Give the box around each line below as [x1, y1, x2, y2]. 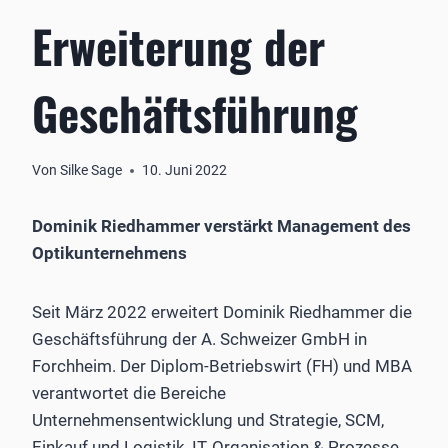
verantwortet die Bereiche [32, 383, 226, 404]
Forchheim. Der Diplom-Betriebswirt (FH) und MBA [32, 356, 412, 377]
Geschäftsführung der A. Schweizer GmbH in [32, 329, 367, 350]
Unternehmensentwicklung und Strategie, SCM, [32, 410, 384, 431]
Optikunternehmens [32, 243, 187, 264]
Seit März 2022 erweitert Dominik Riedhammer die [32, 302, 412, 323]
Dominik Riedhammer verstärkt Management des [32, 216, 411, 237]
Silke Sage [60, 162, 123, 179]
